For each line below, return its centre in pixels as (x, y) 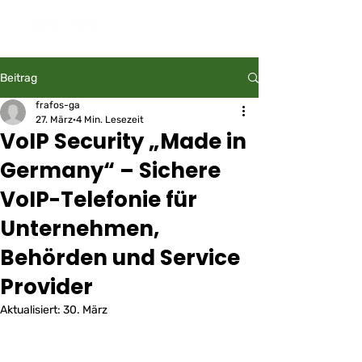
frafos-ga (58, 105)
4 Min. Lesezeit (110, 120)
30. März (85, 310)
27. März (54, 120)
